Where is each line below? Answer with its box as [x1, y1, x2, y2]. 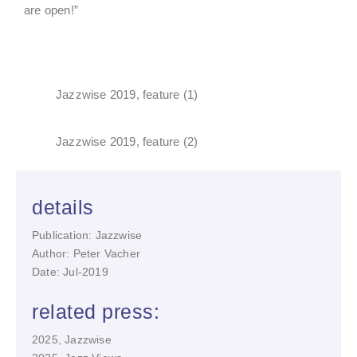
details [32, 196, 94, 218]
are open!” [24, 3, 78, 17]
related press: [32, 300, 159, 323]
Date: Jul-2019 [32, 265, 108, 278]
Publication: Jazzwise [32, 229, 143, 241]
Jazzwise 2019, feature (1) [56, 88, 198, 101]
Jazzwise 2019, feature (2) [56, 135, 198, 148]
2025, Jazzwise [32, 333, 112, 346]
